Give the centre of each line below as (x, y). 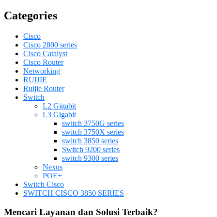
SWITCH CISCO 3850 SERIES (74, 193)
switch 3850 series (90, 141)
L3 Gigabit (59, 115)
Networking (42, 71)
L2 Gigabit (59, 106)
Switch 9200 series (91, 150)
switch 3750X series (93, 132)
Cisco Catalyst (45, 54)
